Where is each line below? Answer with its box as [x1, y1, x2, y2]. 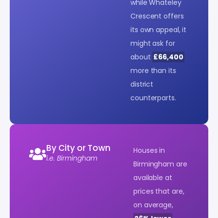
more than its [130, 65, 176, 75]
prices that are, [133, 186, 184, 196]
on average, [133, 200, 173, 210]
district [130, 79, 154, 89]
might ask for [130, 38, 175, 48]
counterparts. [130, 92, 176, 103]
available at [133, 172, 172, 182]
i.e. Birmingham [46, 153, 97, 163]
